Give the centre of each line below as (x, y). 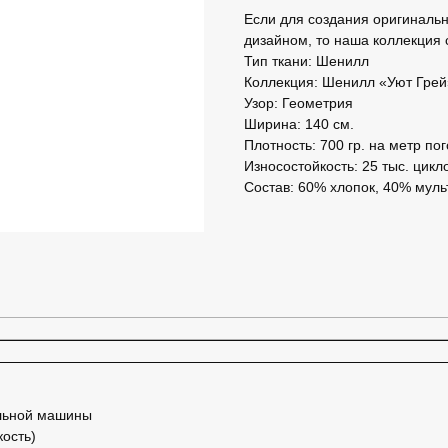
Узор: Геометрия (298, 102)
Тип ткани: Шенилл (306, 60)
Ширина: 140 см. (299, 123)
